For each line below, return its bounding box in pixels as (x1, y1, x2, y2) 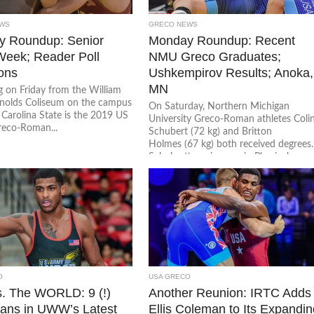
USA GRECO (149, 273, 191, 280)
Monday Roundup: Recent (149, 33, 296, 48)
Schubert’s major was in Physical (149, 151, 289, 162)
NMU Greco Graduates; (149, 49, 282, 64)
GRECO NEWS (149, 20, 198, 28)
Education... (149, 164, 200, 175)
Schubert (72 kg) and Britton (149, 126, 273, 137)
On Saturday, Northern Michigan (149, 101, 290, 111)
